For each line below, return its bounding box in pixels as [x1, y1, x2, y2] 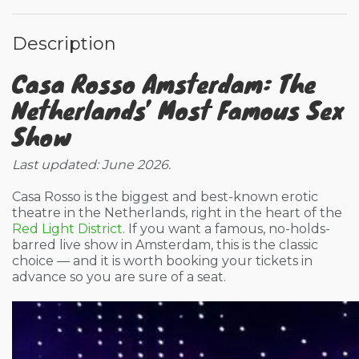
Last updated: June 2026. [12, 157, 171, 172]
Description [12, 33, 116, 54]
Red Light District [12, 221, 123, 236]
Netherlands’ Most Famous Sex [12, 91, 343, 128]
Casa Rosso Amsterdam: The [12, 64, 316, 102]
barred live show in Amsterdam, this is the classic [12, 237, 318, 252]
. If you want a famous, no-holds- [123, 221, 330, 236]
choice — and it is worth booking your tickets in [12, 253, 313, 268]
